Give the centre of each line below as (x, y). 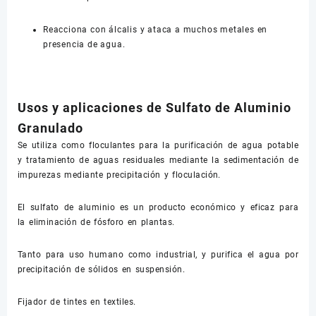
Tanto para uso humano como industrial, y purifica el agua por (158, 255)
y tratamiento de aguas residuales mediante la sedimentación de (158, 160)
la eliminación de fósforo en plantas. (96, 222)
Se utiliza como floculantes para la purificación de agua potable (158, 145)
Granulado (50, 128)
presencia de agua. (84, 44)
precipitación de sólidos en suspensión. (102, 269)
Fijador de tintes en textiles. (77, 302)
